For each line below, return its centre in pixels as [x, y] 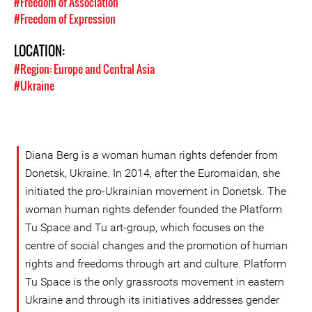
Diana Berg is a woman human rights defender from [151, 155]
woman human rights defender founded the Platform [154, 209]
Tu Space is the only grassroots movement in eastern [155, 282]
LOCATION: [41, 51]
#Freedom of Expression [65, 19]
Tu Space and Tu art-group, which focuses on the [145, 227]
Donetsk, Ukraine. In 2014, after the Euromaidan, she [153, 173]
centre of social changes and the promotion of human [156, 245]
